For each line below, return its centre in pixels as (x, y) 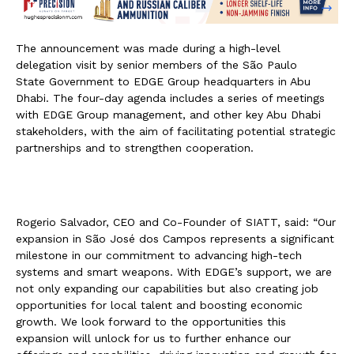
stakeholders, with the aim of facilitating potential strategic (176, 131)
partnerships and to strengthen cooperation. (135, 147)
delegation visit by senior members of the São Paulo (156, 64)
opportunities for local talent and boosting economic (159, 305)
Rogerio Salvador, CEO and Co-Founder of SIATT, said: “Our (176, 222)
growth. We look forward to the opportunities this (151, 321)
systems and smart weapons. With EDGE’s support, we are (174, 271)
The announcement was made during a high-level (148, 48)
